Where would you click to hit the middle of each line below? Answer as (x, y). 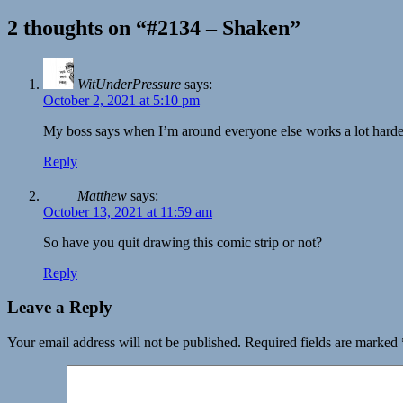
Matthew (102, 195)
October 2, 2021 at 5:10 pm (121, 100)
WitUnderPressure (129, 84)
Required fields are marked (321, 343)
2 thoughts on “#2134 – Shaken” (154, 27)
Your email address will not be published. (124, 343)
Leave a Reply (60, 308)
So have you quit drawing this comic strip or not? (183, 242)
